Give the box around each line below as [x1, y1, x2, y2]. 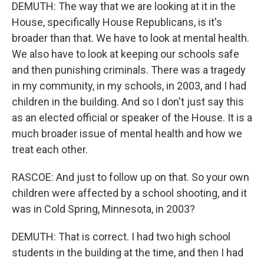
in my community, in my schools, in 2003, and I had [12, 79, 246, 92]
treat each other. [12, 143, 88, 156]
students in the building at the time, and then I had [12, 246, 243, 259]
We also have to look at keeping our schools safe [12, 47, 239, 60]
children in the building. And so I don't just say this [12, 95, 244, 108]
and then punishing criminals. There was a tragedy [12, 63, 246, 76]
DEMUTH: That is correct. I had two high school [12, 230, 230, 243]
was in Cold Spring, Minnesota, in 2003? [12, 202, 195, 215]
